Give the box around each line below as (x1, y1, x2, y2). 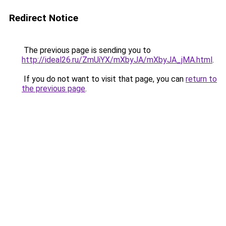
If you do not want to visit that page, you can (22, 74, 186, 84)
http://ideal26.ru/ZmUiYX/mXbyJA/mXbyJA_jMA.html (22, 55, 212, 65)
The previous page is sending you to (22, 45, 151, 55)
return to (186, 74, 217, 84)
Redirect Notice (9, 12, 78, 24)
